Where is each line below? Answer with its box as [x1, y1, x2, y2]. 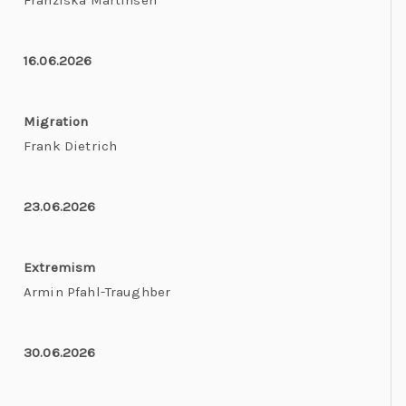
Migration [24, 113, 89, 130]
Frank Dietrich [24, 138, 118, 154]
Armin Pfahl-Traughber [24, 284, 171, 300]
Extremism [24, 259, 96, 275]
